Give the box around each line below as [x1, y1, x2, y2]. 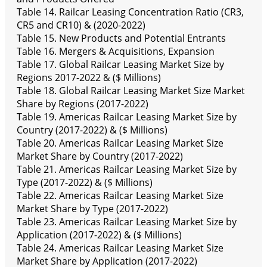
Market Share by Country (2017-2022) [17, 150, 183, 163]
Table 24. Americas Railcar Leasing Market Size [17, 241, 223, 255]
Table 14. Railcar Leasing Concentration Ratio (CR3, [17, 5, 244, 19]
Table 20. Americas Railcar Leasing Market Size [17, 136, 223, 150]
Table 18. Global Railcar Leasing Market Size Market [17, 84, 245, 98]
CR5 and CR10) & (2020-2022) [17, 18, 145, 32]
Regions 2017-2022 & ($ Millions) [17, 71, 161, 85]
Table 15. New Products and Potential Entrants [17, 32, 226, 45]
